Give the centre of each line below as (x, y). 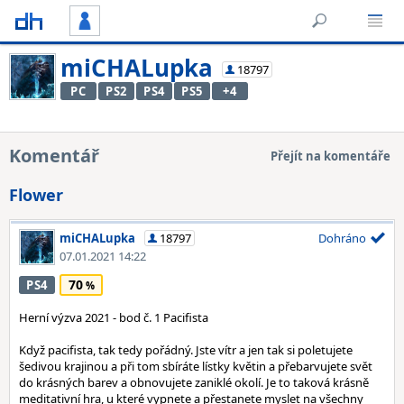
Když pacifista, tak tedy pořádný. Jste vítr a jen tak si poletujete (186, 350)
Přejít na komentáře (331, 156)
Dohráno (342, 238)
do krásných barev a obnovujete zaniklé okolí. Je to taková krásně (194, 382)
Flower (36, 195)
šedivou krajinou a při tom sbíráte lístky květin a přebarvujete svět (196, 366)
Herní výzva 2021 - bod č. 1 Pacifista (114, 317)
